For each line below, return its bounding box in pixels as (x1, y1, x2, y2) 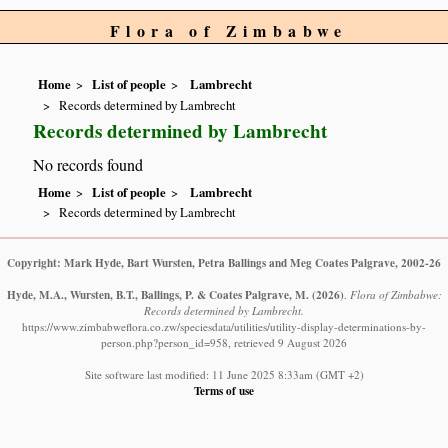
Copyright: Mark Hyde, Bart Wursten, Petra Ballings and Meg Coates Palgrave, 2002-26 (7, 254, 441, 272)
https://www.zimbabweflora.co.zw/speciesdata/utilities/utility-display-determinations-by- (22, 319, 426, 335)
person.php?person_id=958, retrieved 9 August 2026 (101, 335, 347, 351)
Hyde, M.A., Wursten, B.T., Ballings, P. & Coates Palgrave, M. (6, 286, 309, 304)
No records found (33, 153, 144, 175)
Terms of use (194, 382, 254, 400)
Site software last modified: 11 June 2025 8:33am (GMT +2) (84, 367, 364, 383)
